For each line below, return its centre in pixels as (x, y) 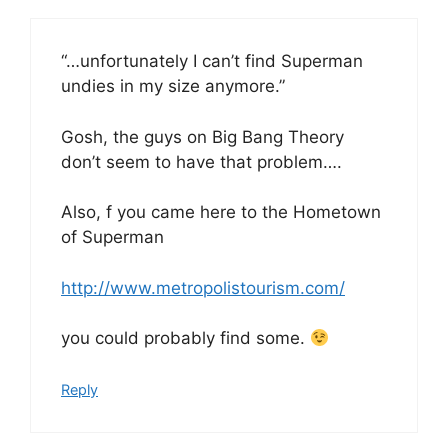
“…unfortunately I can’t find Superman (212, 61)
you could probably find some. (185, 338)
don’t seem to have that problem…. (201, 161)
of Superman (112, 237)
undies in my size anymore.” (173, 86)
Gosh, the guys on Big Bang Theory (202, 136)
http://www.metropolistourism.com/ (203, 287)
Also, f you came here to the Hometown (221, 212)
